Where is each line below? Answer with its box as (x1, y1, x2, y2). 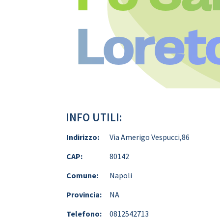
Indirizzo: (66, 132, 100, 142)
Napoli (110, 170, 133, 180)
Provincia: (66, 189, 102, 199)
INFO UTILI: (66, 110, 122, 124)
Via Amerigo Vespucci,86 (110, 132, 190, 142)
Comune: (66, 170, 99, 180)
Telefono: (66, 208, 102, 219)
